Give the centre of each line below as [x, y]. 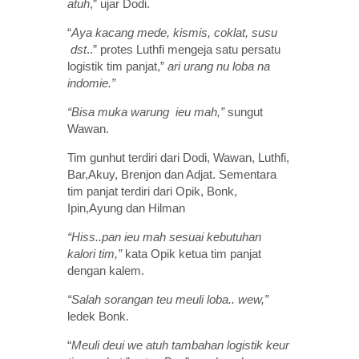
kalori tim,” [95, 253]
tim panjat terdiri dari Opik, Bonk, [152, 191]
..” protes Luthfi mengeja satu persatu [184, 49]
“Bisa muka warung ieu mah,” [146, 111]
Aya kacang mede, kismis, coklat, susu [174, 32]
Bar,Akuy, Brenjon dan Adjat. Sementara [172, 174]
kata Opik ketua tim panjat [192, 253]
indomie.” [91, 83]
